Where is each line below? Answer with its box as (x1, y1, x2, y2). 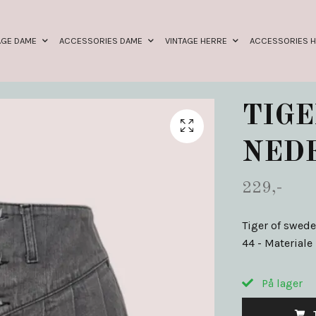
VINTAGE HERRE (164, 35, 227, 46)
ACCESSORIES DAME (59, 35, 142, 46)
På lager (258, 276, 303, 290)
